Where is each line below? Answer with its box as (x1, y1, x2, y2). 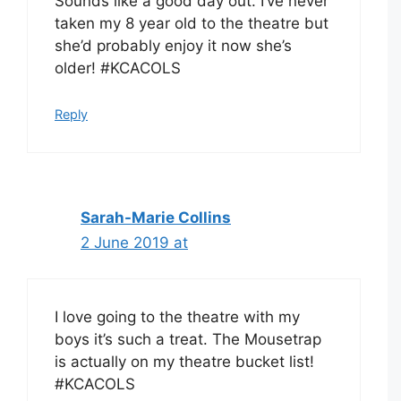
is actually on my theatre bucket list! (55, 353, 314, 371)
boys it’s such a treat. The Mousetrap (55, 330, 321, 349)
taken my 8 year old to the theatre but (55, 14, 328, 33)
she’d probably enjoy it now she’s (55, 37, 292, 55)
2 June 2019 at (81, 233, 188, 252)
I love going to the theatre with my (55, 308, 300, 327)
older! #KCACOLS (55, 59, 181, 78)
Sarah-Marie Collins (81, 208, 231, 226)
